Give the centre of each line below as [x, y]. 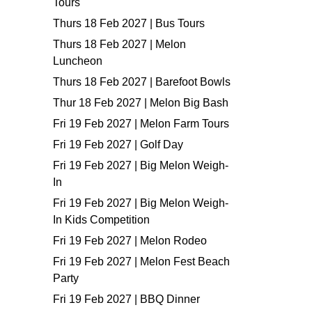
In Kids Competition [101, 220]
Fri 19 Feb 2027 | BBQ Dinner [126, 299]
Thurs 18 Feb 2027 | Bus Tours [129, 23]
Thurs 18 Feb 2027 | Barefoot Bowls [142, 82]
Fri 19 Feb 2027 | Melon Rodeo [130, 241]
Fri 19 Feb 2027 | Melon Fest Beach [141, 262]
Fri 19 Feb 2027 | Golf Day [118, 145]
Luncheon [78, 61]
